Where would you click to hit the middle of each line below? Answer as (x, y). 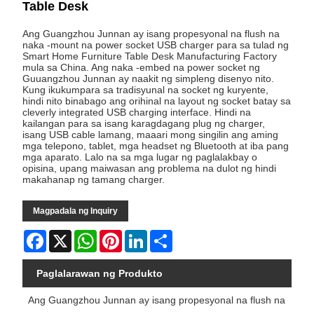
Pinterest (142, 236)
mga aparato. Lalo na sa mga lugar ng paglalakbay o (140, 157)
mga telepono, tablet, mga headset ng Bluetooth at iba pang (156, 146)
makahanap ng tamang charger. (94, 180)
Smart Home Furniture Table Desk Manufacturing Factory (150, 56)
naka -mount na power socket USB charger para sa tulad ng (156, 45)
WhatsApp (120, 236)
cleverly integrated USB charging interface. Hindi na (137, 112)
